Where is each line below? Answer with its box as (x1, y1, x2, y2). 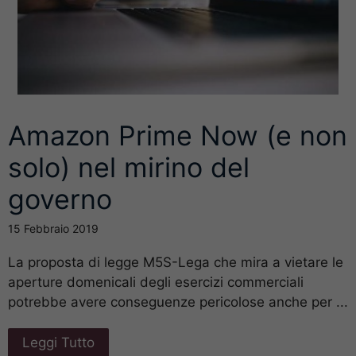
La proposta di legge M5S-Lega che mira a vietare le (8, 254, 343, 271)
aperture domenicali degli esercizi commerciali (8, 274, 304, 291)
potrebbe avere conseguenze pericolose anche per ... (8, 294, 348, 311)
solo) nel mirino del (8, 151, 250, 184)
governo (8, 183, 112, 216)
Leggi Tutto (22, 335, 95, 351)
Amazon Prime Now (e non (8, 119, 347, 153)
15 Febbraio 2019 (8, 222, 99, 236)
